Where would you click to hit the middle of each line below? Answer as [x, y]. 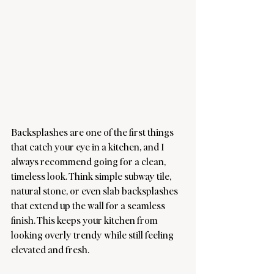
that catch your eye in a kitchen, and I [88, 146]
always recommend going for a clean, [89, 161]
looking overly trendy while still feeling [93, 235]
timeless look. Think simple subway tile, [92, 176]
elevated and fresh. [50, 249]
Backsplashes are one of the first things [93, 132]
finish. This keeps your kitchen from [85, 220]
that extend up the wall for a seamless [89, 205]
